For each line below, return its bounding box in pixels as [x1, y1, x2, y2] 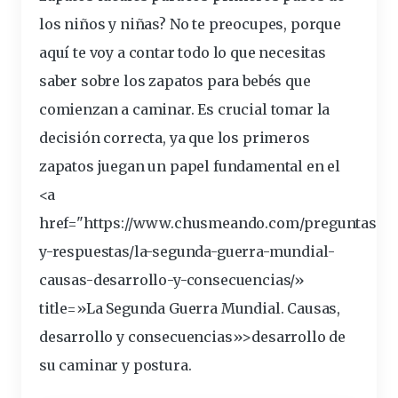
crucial [217, 100, 267, 119]
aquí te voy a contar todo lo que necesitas [39, 44, 326, 62]
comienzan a [39, 100, 132, 119]
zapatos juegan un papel [39, 157, 213, 176]
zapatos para [148, 72, 243, 91]
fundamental [212, 157, 304, 176]
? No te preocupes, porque [159, 15, 341, 34]
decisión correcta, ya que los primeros [39, 129, 310, 147]
